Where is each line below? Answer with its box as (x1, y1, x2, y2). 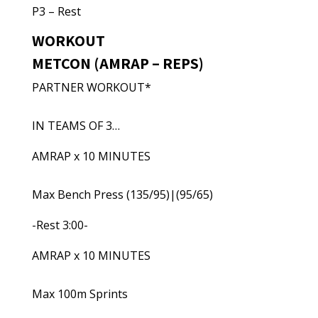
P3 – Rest (31, 4, 81, 19)
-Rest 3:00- (31, 217, 88, 233)
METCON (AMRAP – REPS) (31, 53, 204, 73)
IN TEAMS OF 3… (31, 118, 120, 133)
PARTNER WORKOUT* (31, 79, 151, 95)
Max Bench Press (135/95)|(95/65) (31, 187, 213, 202)
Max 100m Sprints (31, 286, 128, 302)
